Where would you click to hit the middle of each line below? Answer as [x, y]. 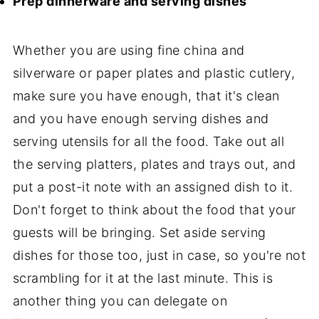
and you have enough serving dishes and [141, 118]
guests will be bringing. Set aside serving [139, 232]
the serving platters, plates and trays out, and [154, 164]
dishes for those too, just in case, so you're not [159, 255]
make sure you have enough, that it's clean [146, 95]
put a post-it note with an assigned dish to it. [153, 187]
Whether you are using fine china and [129, 50]
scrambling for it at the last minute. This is [143, 278]
